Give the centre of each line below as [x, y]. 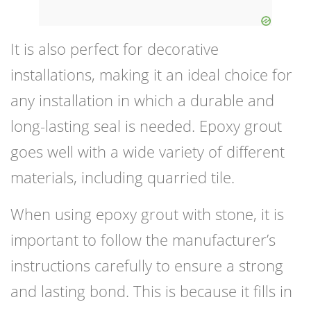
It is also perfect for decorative [115, 49]
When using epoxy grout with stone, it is [147, 214]
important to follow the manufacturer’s [143, 240]
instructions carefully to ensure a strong [147, 266]
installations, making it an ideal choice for [151, 75]
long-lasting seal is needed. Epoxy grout [146, 126]
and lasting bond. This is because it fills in [151, 291]
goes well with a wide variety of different [148, 152]
